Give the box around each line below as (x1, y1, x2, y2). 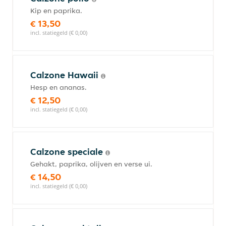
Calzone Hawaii (30, 69, 101, 81)
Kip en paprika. (30, 6, 82, 15)
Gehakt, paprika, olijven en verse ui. (30, 159, 152, 168)
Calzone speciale (30, 146, 105, 157)
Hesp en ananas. (30, 83, 87, 92)
